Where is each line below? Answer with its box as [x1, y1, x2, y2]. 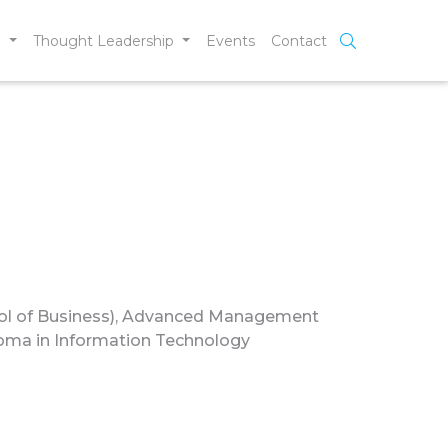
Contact [271, 31, 327, 50]
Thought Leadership [33, 31, 179, 50]
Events [206, 31, 255, 50]
